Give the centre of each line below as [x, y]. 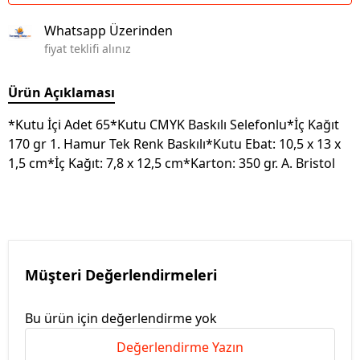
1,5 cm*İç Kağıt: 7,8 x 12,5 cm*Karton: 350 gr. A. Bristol [172, 163]
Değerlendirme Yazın [180, 347]
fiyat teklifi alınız [88, 49]
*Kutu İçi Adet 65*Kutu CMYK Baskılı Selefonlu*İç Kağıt [174, 125]
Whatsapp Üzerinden [108, 31]
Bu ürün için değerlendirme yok [121, 318]
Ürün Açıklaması [61, 92]
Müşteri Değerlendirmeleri [121, 275]
